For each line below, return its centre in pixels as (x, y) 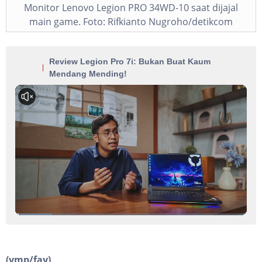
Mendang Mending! (88, 73)
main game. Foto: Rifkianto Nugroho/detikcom (131, 21)
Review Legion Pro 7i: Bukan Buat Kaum (130, 61)
